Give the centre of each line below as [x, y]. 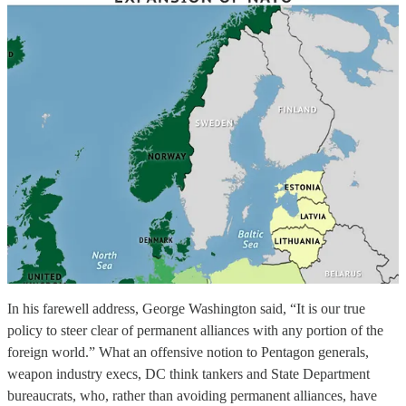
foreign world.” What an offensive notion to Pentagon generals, [188, 353]
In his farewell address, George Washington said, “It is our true [186, 309]
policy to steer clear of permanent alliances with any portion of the [195, 331]
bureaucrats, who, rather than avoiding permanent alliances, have [192, 396]
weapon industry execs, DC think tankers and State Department [188, 374]
